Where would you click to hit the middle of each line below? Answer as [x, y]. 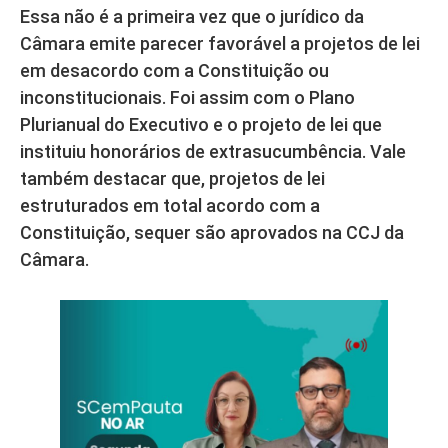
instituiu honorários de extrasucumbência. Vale [213, 151]
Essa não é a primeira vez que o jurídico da [192, 16]
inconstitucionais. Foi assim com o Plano [187, 97]
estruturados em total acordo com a [170, 205]
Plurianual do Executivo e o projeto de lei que [201, 124]
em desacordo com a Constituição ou [174, 70]
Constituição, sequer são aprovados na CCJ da [212, 232]
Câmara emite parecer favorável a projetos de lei [220, 43]
